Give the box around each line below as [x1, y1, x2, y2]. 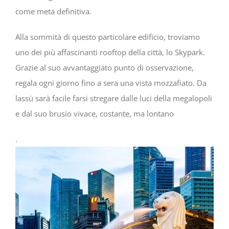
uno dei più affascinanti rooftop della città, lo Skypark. [15, 47, 205, 57]
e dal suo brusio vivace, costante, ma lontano [15, 108, 174, 119]
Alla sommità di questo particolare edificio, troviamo [15, 31, 200, 42]
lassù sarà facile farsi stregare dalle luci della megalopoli [15, 93, 212, 103]
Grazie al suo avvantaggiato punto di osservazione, [15, 62, 194, 73]
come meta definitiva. [15, 6, 91, 16]
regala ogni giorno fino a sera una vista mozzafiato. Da [15, 77, 207, 88]
